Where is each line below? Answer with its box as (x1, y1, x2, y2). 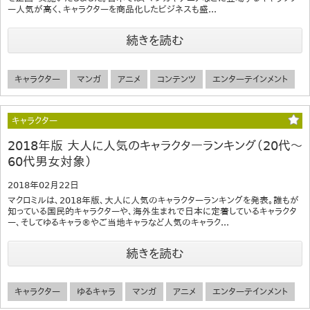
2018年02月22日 (8, 179, 79, 190)
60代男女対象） (8, 154, 92, 169)
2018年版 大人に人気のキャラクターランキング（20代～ (8, 138, 302, 153)
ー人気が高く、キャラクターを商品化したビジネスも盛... (8, 4, 217, 15)
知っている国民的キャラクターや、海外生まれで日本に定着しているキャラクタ (8, 206, 297, 217)
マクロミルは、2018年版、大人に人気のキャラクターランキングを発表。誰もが (8, 194, 299, 206)
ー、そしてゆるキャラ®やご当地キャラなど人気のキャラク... (8, 217, 229, 228)
